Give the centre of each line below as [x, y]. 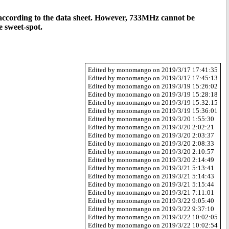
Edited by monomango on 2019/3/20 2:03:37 [151, 135]
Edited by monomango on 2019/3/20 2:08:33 [151, 144]
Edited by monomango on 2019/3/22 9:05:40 [151, 201]
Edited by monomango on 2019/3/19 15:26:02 [153, 86]
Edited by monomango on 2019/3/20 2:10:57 [151, 152]
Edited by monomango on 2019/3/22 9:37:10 [151, 209]
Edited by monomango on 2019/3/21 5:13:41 [151, 168]
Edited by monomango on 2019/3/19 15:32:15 [153, 103]
